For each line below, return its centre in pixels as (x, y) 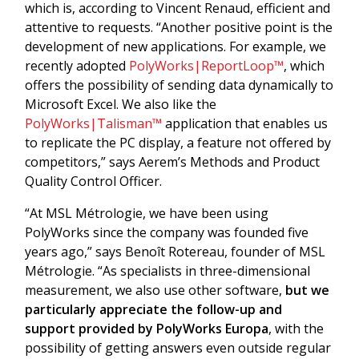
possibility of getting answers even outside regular (178, 347)
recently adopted (77, 65)
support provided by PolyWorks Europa (147, 328)
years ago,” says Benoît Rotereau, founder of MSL (175, 251)
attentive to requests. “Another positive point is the (179, 27)
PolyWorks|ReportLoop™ (206, 65)
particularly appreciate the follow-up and (153, 309)
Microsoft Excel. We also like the (121, 104)
